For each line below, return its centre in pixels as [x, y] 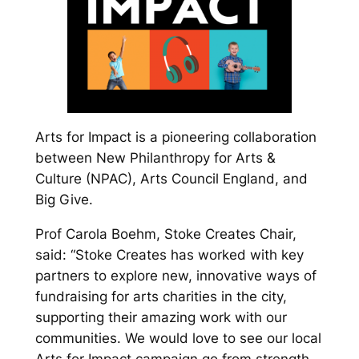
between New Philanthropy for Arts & [155, 158]
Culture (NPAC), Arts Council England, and [171, 179]
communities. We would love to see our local [178, 338]
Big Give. [64, 200]
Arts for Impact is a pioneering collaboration [175, 137]
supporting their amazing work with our [161, 317]
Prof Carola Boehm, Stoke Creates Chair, [165, 234]
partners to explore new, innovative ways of [175, 275]
